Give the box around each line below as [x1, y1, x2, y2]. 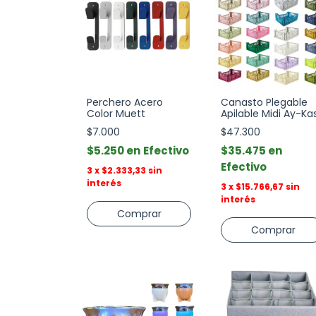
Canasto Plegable [221, 95, 308, 109]
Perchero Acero [87, 95, 163, 109]
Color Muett [87, 107, 145, 121]
